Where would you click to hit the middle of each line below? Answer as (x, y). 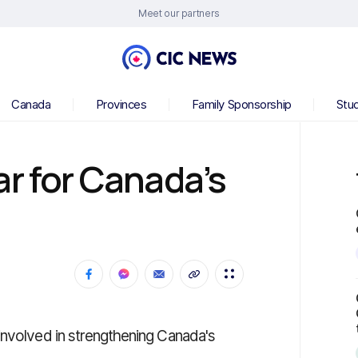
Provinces (121, 104)
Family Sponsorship (241, 104)
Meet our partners (179, 13)
